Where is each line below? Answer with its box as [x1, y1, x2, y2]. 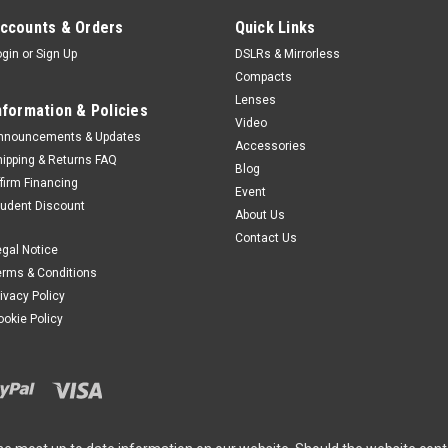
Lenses [234, 92, 276, 107]
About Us [234, 207, 285, 222]
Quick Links [234, 17, 316, 37]
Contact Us [234, 230, 297, 245]
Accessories [234, 138, 306, 153]
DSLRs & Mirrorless [234, 46, 340, 61]
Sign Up [36, 46, 78, 61]
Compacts [234, 69, 292, 84]
